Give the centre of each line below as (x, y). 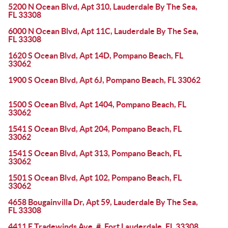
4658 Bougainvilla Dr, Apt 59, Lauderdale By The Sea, (103, 202)
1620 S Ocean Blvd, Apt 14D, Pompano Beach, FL (96, 55)
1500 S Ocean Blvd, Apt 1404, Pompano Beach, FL (97, 104)
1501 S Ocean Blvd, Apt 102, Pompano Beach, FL (95, 178)
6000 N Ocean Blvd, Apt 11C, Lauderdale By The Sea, (103, 31)
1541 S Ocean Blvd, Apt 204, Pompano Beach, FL (95, 129)
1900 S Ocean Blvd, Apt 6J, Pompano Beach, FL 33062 (104, 80)
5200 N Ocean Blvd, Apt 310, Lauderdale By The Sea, (103, 7)
